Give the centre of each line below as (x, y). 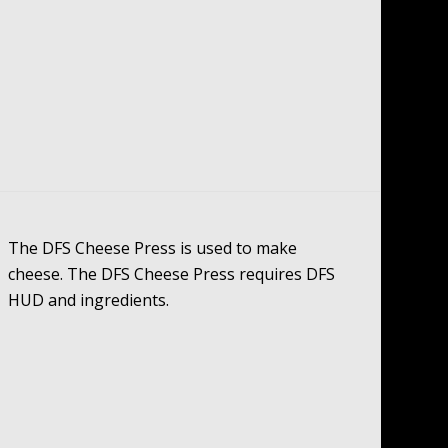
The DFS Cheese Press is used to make (153, 248)
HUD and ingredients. (89, 300)
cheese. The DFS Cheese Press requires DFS (172, 274)
